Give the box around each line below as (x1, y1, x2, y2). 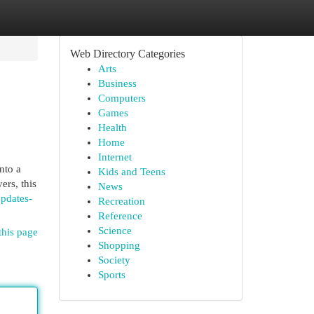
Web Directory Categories (69, 48, 185, 60)
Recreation (97, 196, 145, 207)
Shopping (97, 240, 140, 251)
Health (97, 122, 127, 133)
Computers (97, 93, 146, 104)
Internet (97, 151, 132, 163)
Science (97, 225, 132, 236)
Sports (97, 269, 125, 280)
